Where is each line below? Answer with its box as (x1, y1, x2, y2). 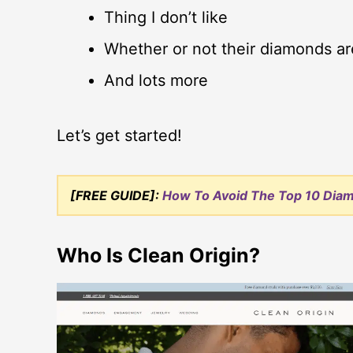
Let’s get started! (57, 126, 182, 145)
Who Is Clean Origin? (57, 243, 260, 267)
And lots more (104, 71, 208, 90)
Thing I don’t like (104, 8, 228, 27)
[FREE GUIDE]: (70, 188, 162, 203)
